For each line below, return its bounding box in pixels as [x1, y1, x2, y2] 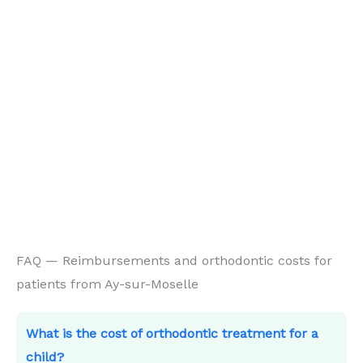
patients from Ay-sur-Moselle [16, 275, 199, 292]
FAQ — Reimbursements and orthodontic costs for [16, 252, 332, 268]
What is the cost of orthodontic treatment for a [26, 325, 318, 341]
